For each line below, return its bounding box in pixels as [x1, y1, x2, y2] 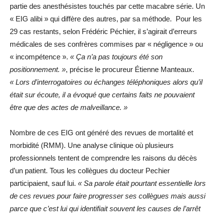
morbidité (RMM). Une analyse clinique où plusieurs [10, 141, 174, 149]
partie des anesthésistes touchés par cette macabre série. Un [10, 2, 205, 10]
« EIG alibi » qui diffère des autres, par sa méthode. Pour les [10, 15, 202, 23]
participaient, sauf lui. [10, 179, 78, 187]
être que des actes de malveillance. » [10, 103, 127, 111]
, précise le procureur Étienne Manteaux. [66, 65, 194, 73]
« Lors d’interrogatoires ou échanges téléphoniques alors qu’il [10, 78, 202, 86]
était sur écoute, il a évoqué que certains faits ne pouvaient [10, 91, 195, 99]
